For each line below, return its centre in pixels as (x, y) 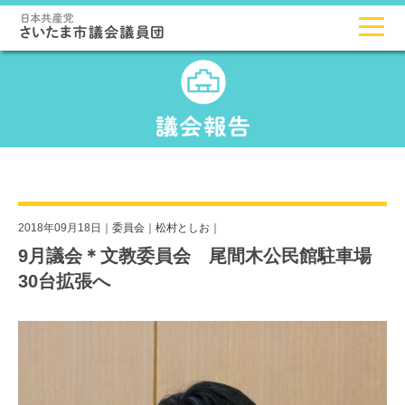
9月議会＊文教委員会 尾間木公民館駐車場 (195, 256)
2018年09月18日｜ (65, 228)
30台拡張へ (64, 282)
